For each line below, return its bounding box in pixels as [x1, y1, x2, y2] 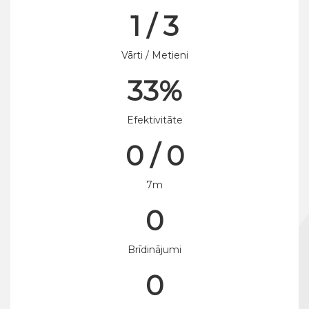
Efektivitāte [126, 114, 183, 126]
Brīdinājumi [128, 243, 181, 256]
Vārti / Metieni [121, 49, 188, 61]
